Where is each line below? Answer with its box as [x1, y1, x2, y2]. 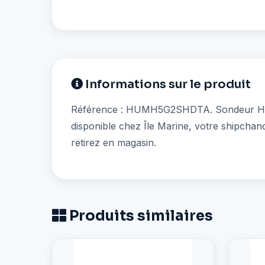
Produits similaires [66, 207, 213, 225]
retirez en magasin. [71, 137, 156, 149]
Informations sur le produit [83, 77, 251, 92]
